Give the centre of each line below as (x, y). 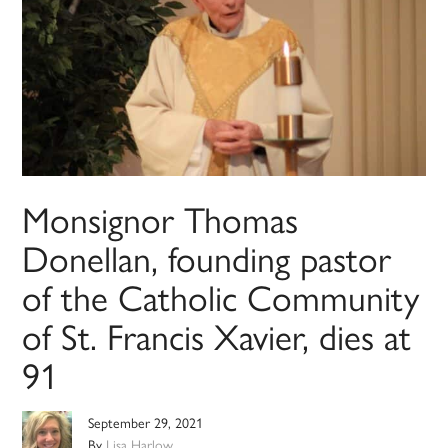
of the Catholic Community (221, 296)
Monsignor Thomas (160, 218)
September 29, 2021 (146, 422)
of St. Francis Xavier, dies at (217, 335)
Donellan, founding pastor (207, 257)
